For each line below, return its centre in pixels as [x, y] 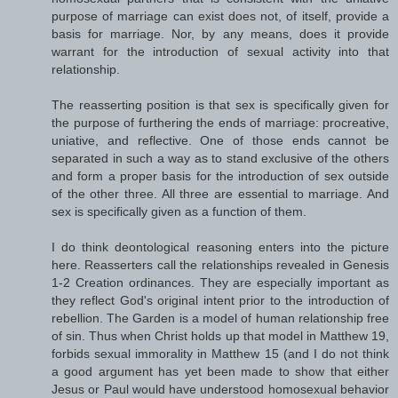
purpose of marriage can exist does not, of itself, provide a [220, 16]
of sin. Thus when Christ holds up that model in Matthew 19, [220, 335]
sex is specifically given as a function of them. [179, 211]
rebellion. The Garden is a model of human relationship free [220, 318]
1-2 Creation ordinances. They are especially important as [220, 282]
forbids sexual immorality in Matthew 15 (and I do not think [220, 353]
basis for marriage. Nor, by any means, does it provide [220, 33]
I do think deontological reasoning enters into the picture [220, 247]
